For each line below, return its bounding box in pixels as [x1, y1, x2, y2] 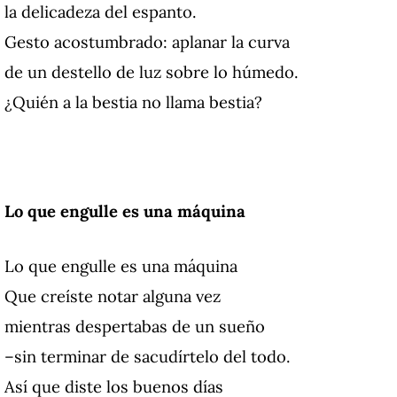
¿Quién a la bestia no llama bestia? [4, 91, 262, 113]
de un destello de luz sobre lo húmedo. [4, 61, 299, 83]
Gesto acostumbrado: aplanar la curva [4, 31, 290, 53]
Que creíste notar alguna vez [4, 284, 221, 307]
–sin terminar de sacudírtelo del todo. [4, 345, 291, 367]
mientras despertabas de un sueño [4, 315, 265, 337]
